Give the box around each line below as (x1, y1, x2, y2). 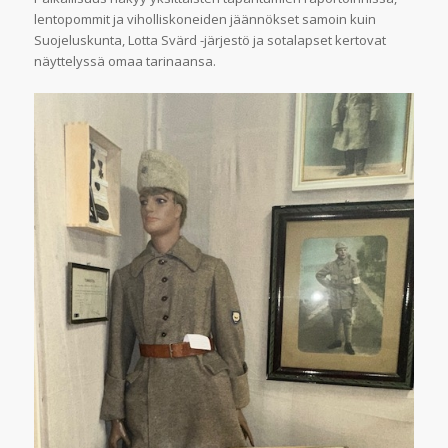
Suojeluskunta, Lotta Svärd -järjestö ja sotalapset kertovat (33, 30, 386, 49)
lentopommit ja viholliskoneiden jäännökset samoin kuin (33, 9, 376, 28)
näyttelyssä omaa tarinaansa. (33, 51, 216, 70)
